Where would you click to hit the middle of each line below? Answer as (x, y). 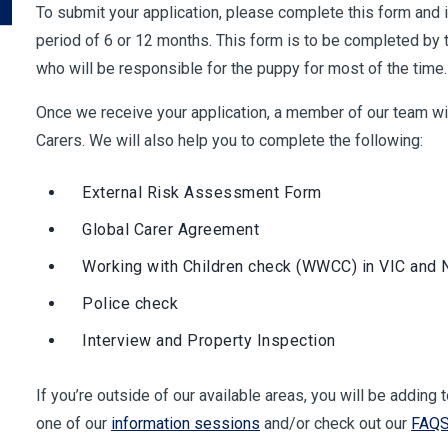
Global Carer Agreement (173, 229)
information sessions (185, 423)
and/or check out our (335, 423)
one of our (73, 423)
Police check (132, 303)
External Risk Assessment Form (204, 192)
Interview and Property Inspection (211, 340)
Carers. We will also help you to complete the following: (231, 140)
